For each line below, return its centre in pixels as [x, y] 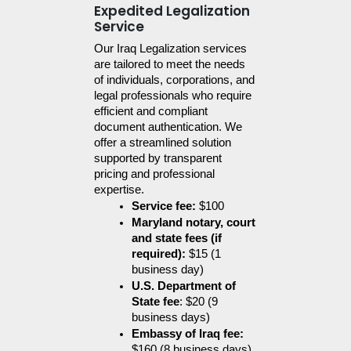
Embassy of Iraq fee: [188, 334]
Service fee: [164, 206]
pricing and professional [154, 174]
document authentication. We [168, 127]
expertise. [119, 190]
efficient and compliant [151, 112]
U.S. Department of [184, 286]
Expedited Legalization [172, 11]
